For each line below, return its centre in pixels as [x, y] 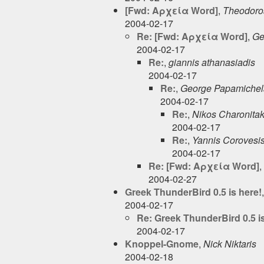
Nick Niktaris [230, 243]
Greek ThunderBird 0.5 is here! [193, 192]
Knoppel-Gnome [162, 243]
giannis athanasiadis [212, 62]
